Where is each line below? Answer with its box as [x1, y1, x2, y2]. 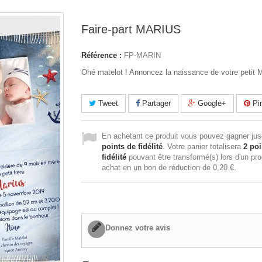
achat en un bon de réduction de [102, 163, 213, 172]
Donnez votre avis [105, 223, 170, 232]
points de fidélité [102, 142, 163, 151]
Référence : [81, 51, 122, 60]
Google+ [195, 99, 226, 108]
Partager [140, 99, 171, 108]
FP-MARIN [124, 51, 161, 60]
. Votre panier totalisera [163, 142, 243, 151]
